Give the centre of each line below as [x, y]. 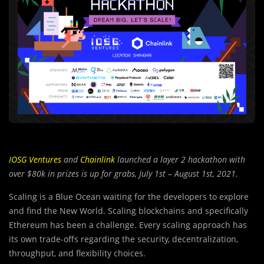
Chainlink [98, 160]
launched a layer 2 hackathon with [180, 160]
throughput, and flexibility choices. [77, 253]
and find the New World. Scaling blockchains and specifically [128, 211]
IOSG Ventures [35, 160]
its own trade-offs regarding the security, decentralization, [123, 239]
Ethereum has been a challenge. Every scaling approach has [128, 225]
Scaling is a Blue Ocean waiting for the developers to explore [129, 197]
